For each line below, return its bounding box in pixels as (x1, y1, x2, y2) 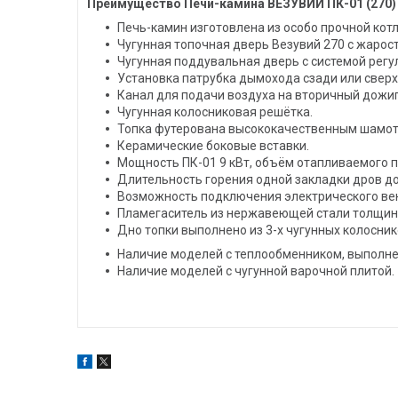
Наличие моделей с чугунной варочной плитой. (117, 264, 394, 279)
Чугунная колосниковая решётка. (117, 105, 313, 120)
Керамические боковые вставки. (117, 139, 309, 154)
